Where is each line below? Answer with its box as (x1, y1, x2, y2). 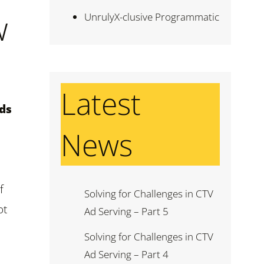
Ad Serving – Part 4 (84, 247, 169, 262)
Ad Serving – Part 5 (84, 204, 169, 219)
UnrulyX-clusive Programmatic (84, 10, 219, 24)
